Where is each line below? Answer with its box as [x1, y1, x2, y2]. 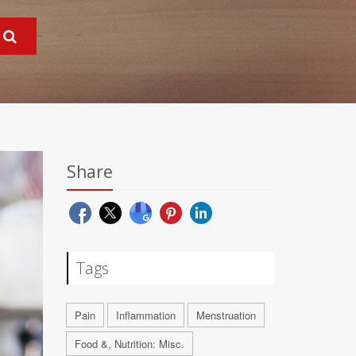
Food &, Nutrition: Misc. [74, 336, 184, 351]
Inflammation [115, 308, 176, 323]
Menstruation [195, 308, 256, 323]
